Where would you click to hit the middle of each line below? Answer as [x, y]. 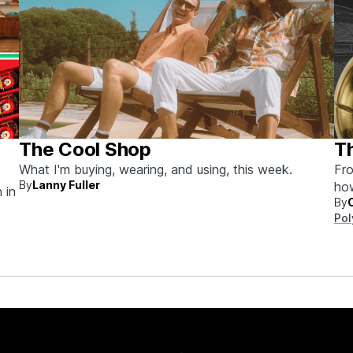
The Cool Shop [85, 149]
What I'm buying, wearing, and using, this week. [156, 169]
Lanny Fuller [66, 185]
